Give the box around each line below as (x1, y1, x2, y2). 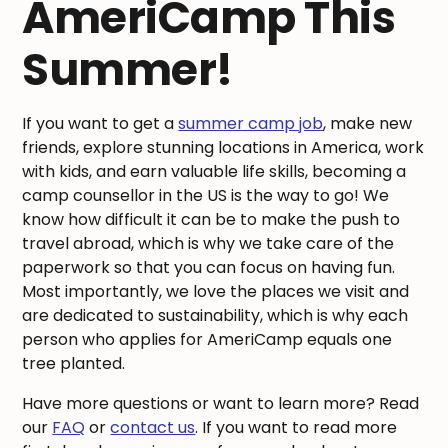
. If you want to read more (195, 416, 398, 440)
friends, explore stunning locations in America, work (22, 136, 425, 160)
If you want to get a (22, 112, 179, 136)
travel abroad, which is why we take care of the (22, 232, 395, 256)
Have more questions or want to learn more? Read (22, 392, 420, 416)
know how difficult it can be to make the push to (22, 208, 401, 232)
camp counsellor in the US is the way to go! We (22, 184, 390, 208)
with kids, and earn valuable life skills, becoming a (22, 160, 407, 184)
